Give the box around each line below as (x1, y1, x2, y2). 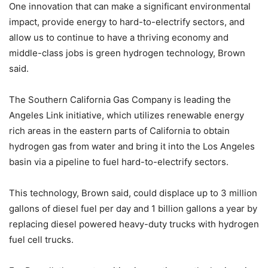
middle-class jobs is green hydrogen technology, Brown (9, 47, 245, 59)
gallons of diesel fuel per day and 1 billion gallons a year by (9, 202, 257, 214)
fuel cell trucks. (9, 233, 74, 245)
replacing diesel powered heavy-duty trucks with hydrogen (9, 218, 259, 230)
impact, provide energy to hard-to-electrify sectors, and (9, 16, 245, 28)
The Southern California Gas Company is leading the (9, 93, 231, 105)
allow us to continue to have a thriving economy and (9, 31, 229, 43)
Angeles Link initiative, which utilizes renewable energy (9, 109, 244, 121)
